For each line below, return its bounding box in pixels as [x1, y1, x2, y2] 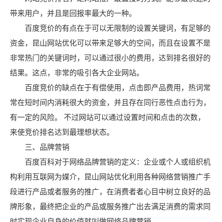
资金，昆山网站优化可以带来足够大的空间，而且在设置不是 [10, 39, 211, 47]
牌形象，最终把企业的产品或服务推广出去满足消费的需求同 [10, 202, 211, 211]
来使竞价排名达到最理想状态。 [10, 128, 114, 136]
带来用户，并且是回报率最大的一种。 [10, 9, 136, 17]
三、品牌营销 [10, 143, 69, 151]
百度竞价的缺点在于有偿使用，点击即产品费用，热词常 [10, 83, 211, 92]
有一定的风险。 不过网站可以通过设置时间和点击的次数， [10, 113, 205, 121]
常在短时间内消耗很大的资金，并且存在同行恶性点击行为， [10, 98, 211, 107]
